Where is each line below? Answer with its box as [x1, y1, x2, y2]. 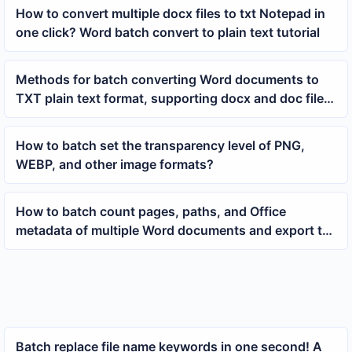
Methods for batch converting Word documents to [15, 71, 319, 87]
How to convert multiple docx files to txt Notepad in [15, 5, 325, 21]
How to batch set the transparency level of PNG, [15, 137, 305, 153]
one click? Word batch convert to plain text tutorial [15, 24, 320, 40]
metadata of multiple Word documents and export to [15, 222, 330, 238]
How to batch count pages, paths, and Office [15, 203, 286, 219]
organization [15, 108, 92, 125]
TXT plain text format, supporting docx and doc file [15, 90, 324, 106]
